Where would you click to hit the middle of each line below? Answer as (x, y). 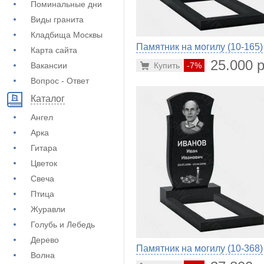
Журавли (48, 209)
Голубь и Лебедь (63, 225)
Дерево (45, 240)
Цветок (44, 163)
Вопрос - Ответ (60, 81)
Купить (167, 65)
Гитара (44, 148)
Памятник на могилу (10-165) (199, 47)
